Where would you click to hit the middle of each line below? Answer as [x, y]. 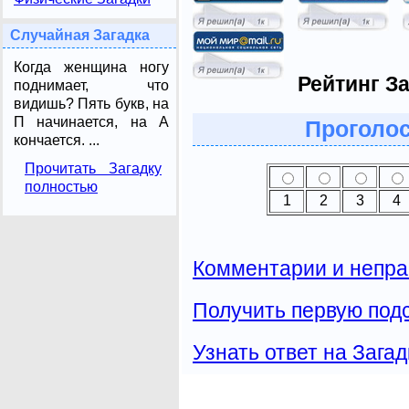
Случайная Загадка [80, 36]
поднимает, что [91, 85]
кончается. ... [57, 140]
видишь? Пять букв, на [91, 104]
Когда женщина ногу [91, 67]
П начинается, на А [91, 122]
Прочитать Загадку [93, 168]
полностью [61, 186]
